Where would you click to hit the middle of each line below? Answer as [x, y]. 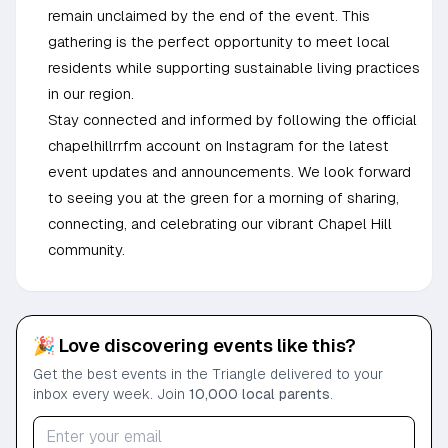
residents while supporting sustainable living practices [234, 68]
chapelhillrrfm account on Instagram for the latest [218, 146]
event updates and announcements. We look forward [229, 172]
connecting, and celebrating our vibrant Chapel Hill [220, 224]
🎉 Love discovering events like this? [194, 346]
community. [86, 250]
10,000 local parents [259, 394]
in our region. [91, 94]
